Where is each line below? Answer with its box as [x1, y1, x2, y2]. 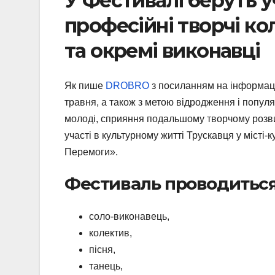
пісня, [89, 244, 115, 255]
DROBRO [106, 80, 149, 91]
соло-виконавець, [89, 211, 169, 222]
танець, [89, 260, 123, 271]
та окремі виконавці [64, 39, 260, 63]
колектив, [89, 227, 132, 238]
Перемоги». [64, 146, 118, 157]
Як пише [64, 80, 106, 91]
